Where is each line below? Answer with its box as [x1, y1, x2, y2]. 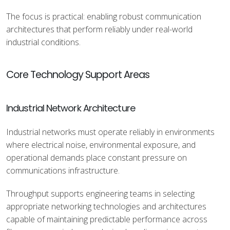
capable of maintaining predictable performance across [6, 214, 207, 225]
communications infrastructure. [6, 165, 120, 176]
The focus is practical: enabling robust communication [6, 11, 201, 22]
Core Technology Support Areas [6, 68, 149, 82]
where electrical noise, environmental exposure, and [6, 139, 196, 150]
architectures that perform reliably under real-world [6, 24, 193, 35]
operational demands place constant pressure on [6, 152, 187, 163]
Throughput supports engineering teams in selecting [6, 188, 195, 199]
